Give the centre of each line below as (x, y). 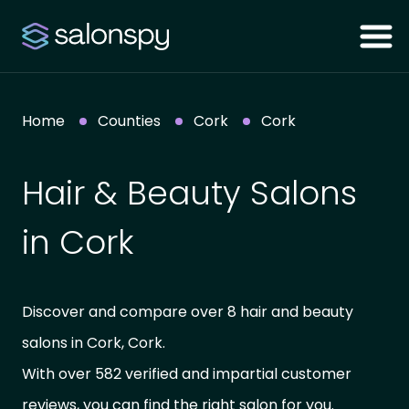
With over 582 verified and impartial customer (187, 374)
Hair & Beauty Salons (189, 193)
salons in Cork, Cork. (94, 343)
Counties (129, 121)
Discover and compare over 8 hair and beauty (188, 312)
